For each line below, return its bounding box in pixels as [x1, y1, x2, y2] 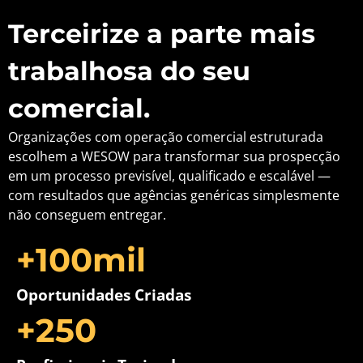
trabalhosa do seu [8, 54, 250, 87]
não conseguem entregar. [8, 205, 166, 224]
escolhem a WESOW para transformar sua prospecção [8, 147, 340, 165]
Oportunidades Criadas [16, 284, 191, 306]
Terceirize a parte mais [8, 17, 315, 49]
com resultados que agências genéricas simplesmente [8, 186, 340, 204]
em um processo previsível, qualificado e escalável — [8, 166, 331, 185]
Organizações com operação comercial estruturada [8, 127, 323, 146]
